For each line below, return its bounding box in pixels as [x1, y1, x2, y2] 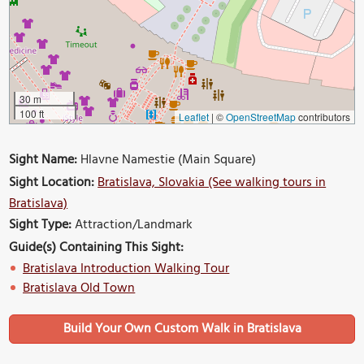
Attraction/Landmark [71, 214, 193, 236]
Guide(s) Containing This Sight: [9, 237, 184, 259]
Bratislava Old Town [23, 278, 136, 300]
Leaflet [178, 110, 209, 124]
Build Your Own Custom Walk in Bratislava [63, 318, 301, 340]
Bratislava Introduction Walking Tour [23, 258, 230, 280]
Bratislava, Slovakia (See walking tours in [97, 172, 327, 194]
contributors [295, 110, 350, 124]
